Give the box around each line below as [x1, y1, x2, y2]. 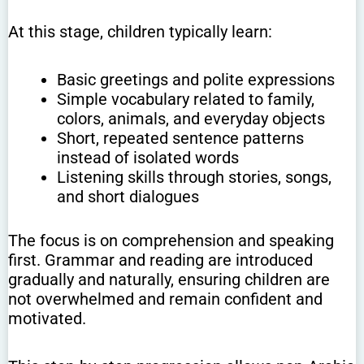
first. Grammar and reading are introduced [8, 250, 313, 271]
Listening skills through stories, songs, [57, 167, 331, 188]
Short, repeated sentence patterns [57, 128, 304, 149]
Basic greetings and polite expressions [57, 70, 335, 90]
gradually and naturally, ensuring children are [8, 270, 330, 290]
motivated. [8, 309, 86, 329]
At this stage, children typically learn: [8, 22, 272, 42]
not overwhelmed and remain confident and [8, 289, 323, 310]
